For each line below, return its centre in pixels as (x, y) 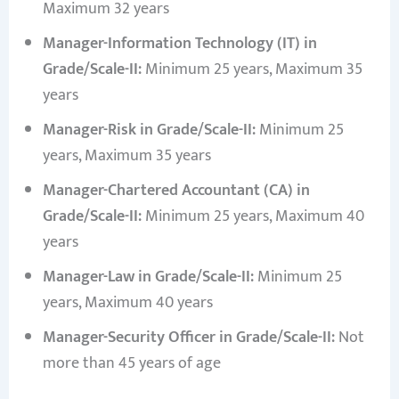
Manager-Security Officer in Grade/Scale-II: (188, 338)
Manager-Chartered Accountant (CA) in (176, 191)
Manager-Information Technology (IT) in (179, 44)
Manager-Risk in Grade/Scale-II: (149, 130)
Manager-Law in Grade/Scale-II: (148, 277)
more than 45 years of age (131, 364)
